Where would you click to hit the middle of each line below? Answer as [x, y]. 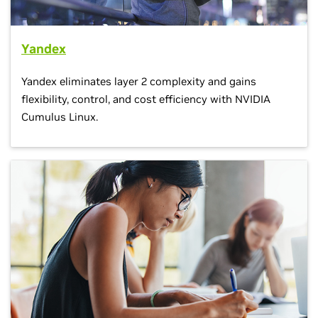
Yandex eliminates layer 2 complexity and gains [139, 81]
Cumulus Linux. [60, 116]
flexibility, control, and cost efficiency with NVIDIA [146, 99]
